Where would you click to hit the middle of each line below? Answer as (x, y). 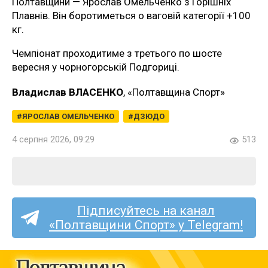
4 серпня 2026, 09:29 (53, 139)
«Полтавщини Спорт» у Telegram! (146, 225)
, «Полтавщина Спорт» (174, 92)
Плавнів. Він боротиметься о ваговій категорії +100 (131, 16)
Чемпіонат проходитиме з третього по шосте (117, 53)
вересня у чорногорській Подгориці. (96, 67)
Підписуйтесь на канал (146, 211)
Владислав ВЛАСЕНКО (68, 92)
